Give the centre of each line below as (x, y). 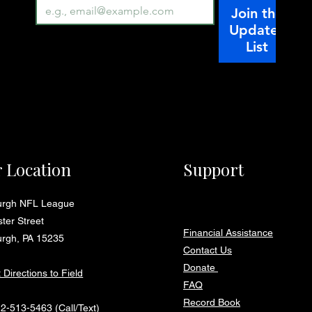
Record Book (212, 302)
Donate (201, 267)
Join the (257, 13)
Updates (257, 30)
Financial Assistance (228, 233)
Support (214, 169)
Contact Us (208, 250)
